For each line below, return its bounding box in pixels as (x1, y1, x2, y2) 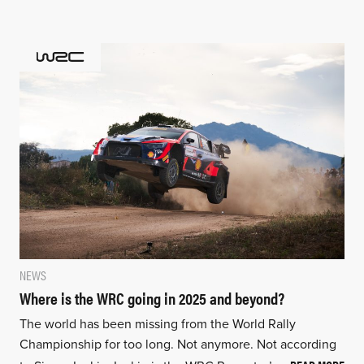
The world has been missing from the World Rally (19, 316, 296, 333)
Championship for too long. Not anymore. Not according (19, 336, 336, 353)
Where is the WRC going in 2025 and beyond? (19, 286, 284, 310)
